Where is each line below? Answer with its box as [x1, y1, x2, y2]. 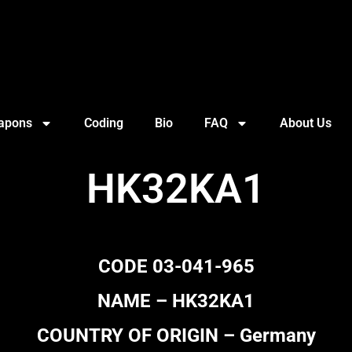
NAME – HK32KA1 [97, 290, 255, 313]
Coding [83, 115, 123, 131]
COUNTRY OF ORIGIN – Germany [36, 324, 316, 347]
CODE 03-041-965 [97, 255, 255, 278]
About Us [279, 115, 332, 131]
